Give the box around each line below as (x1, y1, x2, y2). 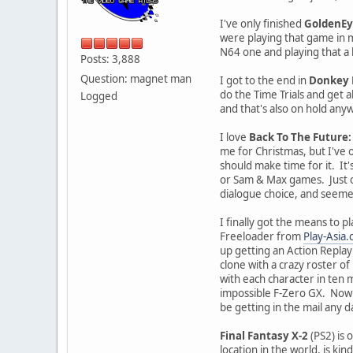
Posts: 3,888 (80, 52, 140, 67)
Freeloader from (220, 229, 303, 244)
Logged (80, 89, 117, 104)
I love (220, 130, 249, 145)
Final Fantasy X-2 (220, 329, 308, 344)
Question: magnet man (80, 72, 191, 87)
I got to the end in (220, 73, 309, 88)
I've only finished (220, 17, 304, 32)
